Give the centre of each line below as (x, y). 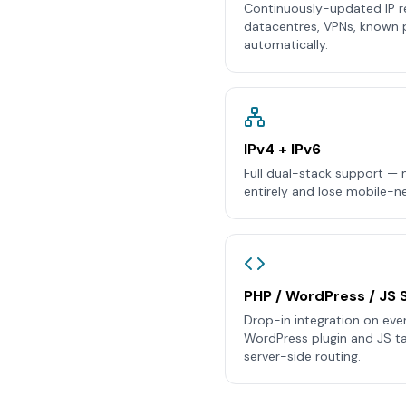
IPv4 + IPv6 (282, 149)
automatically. (286, 44)
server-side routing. (302, 356)
